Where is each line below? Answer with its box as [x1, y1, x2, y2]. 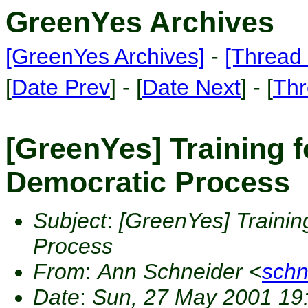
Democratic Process [5, 166, 290, 199]
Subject [33, 208, 107, 233]
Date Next [142, 75, 241, 100]
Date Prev [12, 75, 110, 100]
